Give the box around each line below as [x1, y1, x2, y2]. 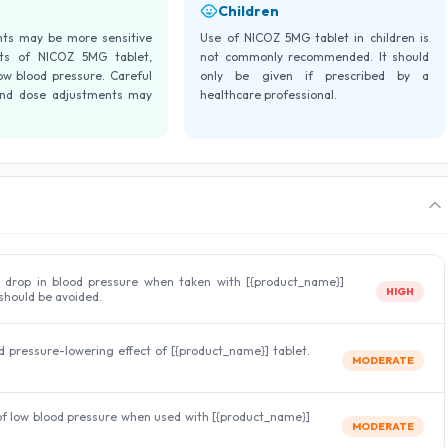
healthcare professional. [200, 87, 338, 102]
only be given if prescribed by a [200, 68, 429, 83]
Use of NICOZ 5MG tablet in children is [200, 30, 429, 45]
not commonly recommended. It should [200, 49, 429, 64]
